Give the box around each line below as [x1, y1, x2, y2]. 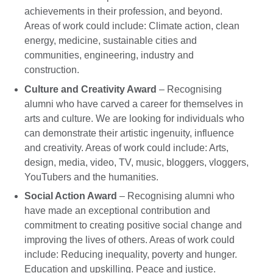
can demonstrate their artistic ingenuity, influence [24, 127, 234, 138]
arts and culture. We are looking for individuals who [24, 113, 244, 124]
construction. [24, 64, 79, 75]
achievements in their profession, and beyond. [24, 5, 222, 16]
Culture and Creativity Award [24, 83, 157, 94]
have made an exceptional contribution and [24, 205, 210, 216]
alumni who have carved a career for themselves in [24, 98, 243, 109]
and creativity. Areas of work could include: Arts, [24, 142, 229, 153]
